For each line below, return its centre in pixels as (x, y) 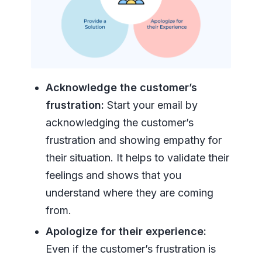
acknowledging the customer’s (119, 123)
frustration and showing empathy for (133, 140)
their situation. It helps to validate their (137, 158)
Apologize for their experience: (126, 232)
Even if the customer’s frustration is (130, 249)
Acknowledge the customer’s (121, 88)
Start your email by (151, 105)
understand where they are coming (129, 193)
